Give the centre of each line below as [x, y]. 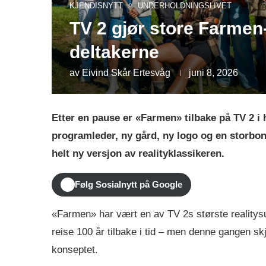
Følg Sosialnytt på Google [129, 185]
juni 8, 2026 [213, 72]
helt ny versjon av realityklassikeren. [138, 153]
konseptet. [75, 249]
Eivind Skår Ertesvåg [126, 72]
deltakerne [114, 52]
